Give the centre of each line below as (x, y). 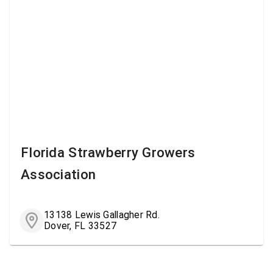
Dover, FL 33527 (80, 225)
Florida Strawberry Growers (108, 152)
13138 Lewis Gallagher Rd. (102, 214)
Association (58, 174)
